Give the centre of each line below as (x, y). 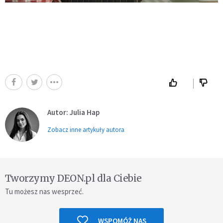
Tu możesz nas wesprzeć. (44, 191)
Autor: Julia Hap (73, 112)
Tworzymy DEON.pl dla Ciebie (73, 178)
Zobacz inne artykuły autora (86, 129)
